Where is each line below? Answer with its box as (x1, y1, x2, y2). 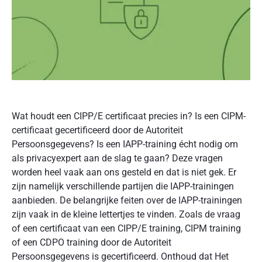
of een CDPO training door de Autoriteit (12, 237, 171, 248)
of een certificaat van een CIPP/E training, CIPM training (12, 223, 241, 234)
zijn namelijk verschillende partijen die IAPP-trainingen (12, 181, 234, 192)
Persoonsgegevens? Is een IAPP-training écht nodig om (12, 139, 238, 150)
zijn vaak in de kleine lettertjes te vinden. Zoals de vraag (12, 209, 240, 220)
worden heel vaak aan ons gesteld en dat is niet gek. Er (12, 167, 236, 178)
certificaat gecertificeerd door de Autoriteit (12, 125, 183, 136)
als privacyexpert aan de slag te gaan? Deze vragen (12, 153, 223, 164)
